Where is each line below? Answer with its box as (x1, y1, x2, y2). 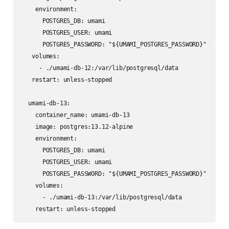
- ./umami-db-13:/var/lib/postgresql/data (21, 194, 182, 201)
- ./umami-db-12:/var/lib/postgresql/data (21, 64, 179, 72)
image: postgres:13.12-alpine (21, 123, 133, 131)
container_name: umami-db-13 (21, 111, 130, 119)
